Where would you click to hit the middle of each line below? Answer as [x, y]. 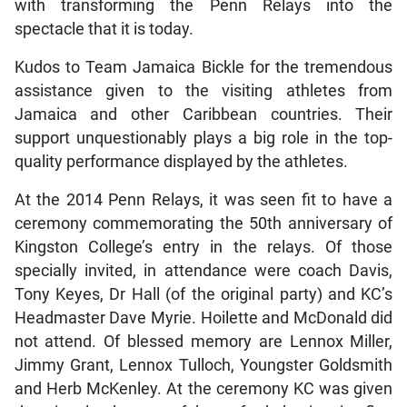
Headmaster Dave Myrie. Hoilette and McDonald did [203, 318]
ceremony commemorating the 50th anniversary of [203, 224]
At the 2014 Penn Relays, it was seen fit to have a [203, 200]
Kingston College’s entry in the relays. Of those [203, 248]
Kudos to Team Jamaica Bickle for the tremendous [203, 68]
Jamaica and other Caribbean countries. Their [203, 115]
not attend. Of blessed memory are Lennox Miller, [203, 342]
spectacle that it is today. [104, 30]
